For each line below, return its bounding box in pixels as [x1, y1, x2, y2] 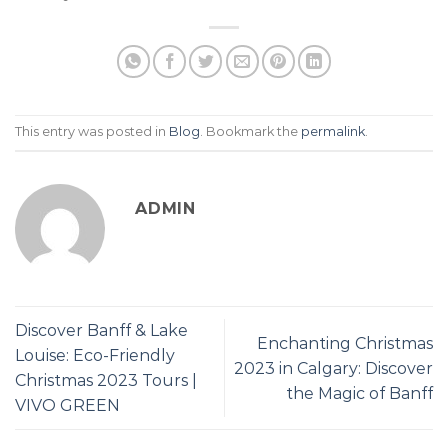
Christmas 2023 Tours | [15, 371, 197, 391]
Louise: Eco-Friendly [15, 346, 175, 366]
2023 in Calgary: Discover [234, 358, 433, 378]
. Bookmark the [200, 124, 301, 140]
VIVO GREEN [15, 396, 120, 416]
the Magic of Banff [286, 383, 433, 403]
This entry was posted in [15, 124, 169, 140]
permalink [301, 124, 365, 140]
